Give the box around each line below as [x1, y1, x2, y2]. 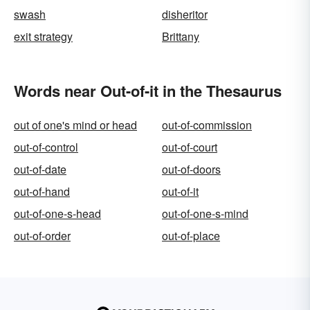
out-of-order [14, 228, 71, 244]
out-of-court [162, 139, 217, 155]
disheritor [162, 6, 208, 22]
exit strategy [14, 28, 73, 44]
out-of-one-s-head [14, 206, 101, 221]
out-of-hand [14, 183, 70, 199]
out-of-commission [162, 117, 252, 133]
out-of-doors [162, 161, 221, 177]
